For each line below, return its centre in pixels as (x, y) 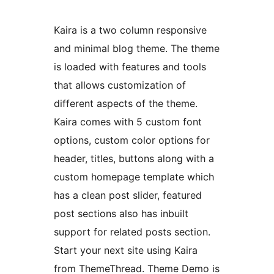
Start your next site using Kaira (126, 250)
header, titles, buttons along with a (134, 159)
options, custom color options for (132, 140)
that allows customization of (120, 85)
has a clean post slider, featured (128, 195)
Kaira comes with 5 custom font (128, 122)
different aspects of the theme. (126, 104)
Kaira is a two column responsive (130, 30)
